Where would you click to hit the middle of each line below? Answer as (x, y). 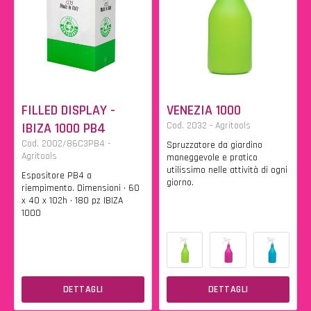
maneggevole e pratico (212, 158)
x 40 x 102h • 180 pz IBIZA (72, 201)
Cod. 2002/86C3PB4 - (66, 144)
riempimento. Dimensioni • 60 (81, 188)
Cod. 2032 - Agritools (209, 126)
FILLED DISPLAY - (68, 110)
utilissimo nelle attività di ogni (227, 170)
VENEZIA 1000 (204, 110)
